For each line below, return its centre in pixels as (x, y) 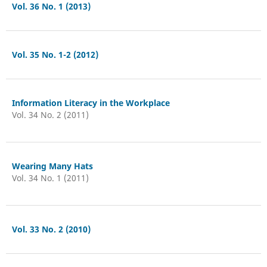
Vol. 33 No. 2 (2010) (51, 229)
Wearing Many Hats (52, 166)
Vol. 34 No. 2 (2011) (50, 114)
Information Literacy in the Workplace (91, 103)
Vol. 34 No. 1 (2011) (50, 178)
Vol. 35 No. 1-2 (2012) (55, 54)
